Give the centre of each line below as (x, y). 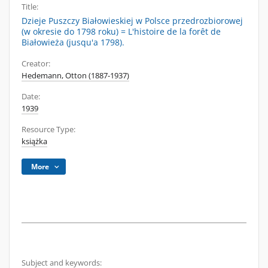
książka (34, 141)
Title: (30, 7)
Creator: (36, 64)
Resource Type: (48, 130)
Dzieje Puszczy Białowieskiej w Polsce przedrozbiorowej (132, 21)
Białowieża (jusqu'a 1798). (73, 42)
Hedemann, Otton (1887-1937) (75, 76)
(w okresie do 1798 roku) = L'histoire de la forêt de (121, 31)
